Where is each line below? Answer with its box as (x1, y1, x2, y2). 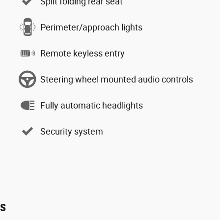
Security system (40, 126, 103, 137)
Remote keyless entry (40, 48, 125, 58)
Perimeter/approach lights (40, 22, 142, 32)
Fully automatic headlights (40, 100, 143, 110)
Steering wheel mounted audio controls (40, 74, 193, 84)
